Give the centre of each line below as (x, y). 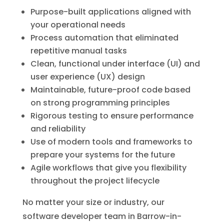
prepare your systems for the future (102, 154)
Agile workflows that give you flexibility (108, 167)
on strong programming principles (100, 102)
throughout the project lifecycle (95, 180)
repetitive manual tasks (78, 50)
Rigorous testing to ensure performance (112, 115)
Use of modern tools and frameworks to (111, 141)
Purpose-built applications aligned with (110, 11)
